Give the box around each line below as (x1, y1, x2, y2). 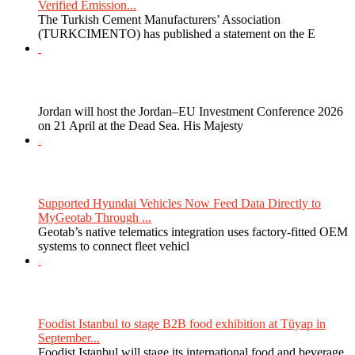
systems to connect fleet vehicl (38, 239, 189, 253)
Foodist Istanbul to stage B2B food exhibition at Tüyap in (38, 316, 326, 330)
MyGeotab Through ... (38, 210, 151, 224)
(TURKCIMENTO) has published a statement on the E (38, 26, 315, 40)
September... (38, 330, 100, 345)
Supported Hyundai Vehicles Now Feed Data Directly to (38, 196, 321, 210)
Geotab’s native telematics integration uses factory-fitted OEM (38, 224, 348, 239)
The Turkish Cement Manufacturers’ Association (38, 12, 281, 26)
